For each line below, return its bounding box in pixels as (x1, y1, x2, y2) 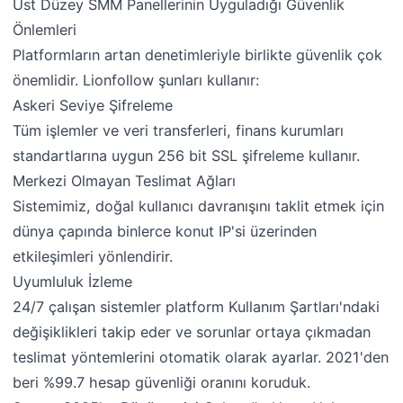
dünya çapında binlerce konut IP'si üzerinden (13, 221, 318, 240)
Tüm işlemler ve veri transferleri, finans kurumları (13, 121, 345, 139)
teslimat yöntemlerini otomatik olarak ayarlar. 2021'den (13, 347, 390, 366)
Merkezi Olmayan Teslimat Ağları (13, 171, 237, 190)
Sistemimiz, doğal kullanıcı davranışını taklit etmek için (13, 196, 385, 215)
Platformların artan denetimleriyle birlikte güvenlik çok (13, 45, 383, 64)
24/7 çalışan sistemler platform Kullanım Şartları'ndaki (13, 297, 381, 316)
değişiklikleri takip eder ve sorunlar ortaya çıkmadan (13, 322, 372, 341)
